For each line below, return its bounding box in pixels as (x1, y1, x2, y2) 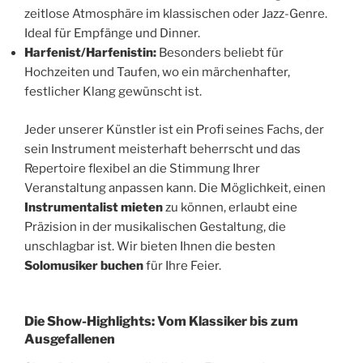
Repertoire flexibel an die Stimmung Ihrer (24, 160, 260, 176)
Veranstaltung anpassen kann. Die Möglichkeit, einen (24, 180, 326, 195)
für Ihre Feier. (143, 258, 221, 273)
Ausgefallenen (24, 331, 115, 348)
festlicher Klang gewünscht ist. (24, 84, 202, 100)
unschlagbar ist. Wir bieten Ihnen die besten (24, 238, 275, 254)
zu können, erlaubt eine (163, 199, 297, 215)
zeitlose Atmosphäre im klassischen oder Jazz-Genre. (24, 6, 327, 22)
